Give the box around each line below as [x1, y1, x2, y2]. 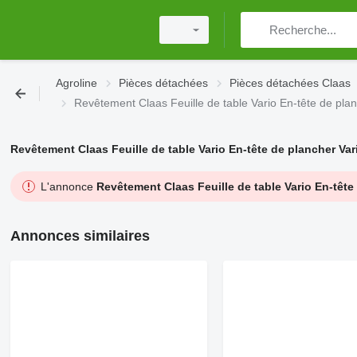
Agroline [56, 76, 97, 89]
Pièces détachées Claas [229, 76, 351, 89]
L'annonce [40, 180, 96, 193]
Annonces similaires [10, 228, 150, 244]
